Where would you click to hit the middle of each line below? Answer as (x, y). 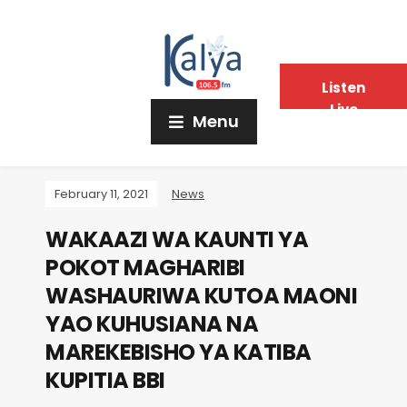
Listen (343, 88)
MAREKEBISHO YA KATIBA (179, 352)
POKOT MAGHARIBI (145, 268)
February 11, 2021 (101, 194)
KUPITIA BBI (105, 380)
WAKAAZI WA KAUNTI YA (177, 239)
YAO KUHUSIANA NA (152, 324)
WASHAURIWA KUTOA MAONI (201, 296)
